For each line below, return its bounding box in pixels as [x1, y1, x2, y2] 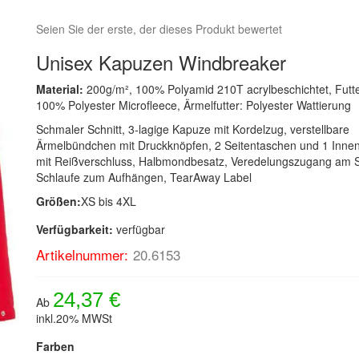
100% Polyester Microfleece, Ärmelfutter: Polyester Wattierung [36, 97, 352, 113]
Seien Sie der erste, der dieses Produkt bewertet [36, 21, 283, 37]
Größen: [36, 193, 82, 209]
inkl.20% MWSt [36, 310, 113, 326]
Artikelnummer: [36, 244, 129, 264]
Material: [36, 81, 87, 97]
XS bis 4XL [81, 193, 137, 209]
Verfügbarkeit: [36, 221, 114, 237]
